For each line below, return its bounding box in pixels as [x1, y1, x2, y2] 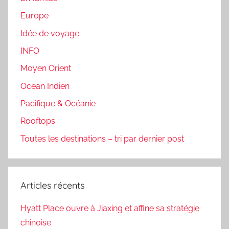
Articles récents [20, 179, 84, 191]
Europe [20, 11, 49, 21]
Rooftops [20, 116, 55, 126]
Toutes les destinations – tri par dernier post [20, 133, 184, 144]
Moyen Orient [20, 63, 71, 74]
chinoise [20, 217, 51, 227]
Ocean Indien [20, 81, 70, 91]
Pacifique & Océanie [20, 99, 96, 108]
